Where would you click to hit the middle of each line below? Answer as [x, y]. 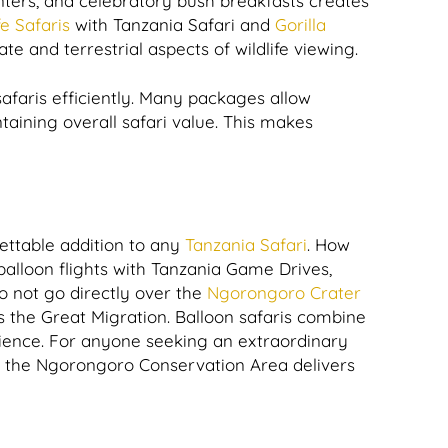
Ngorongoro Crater [284, 292]
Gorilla [300, 24]
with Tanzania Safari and [172, 24]
